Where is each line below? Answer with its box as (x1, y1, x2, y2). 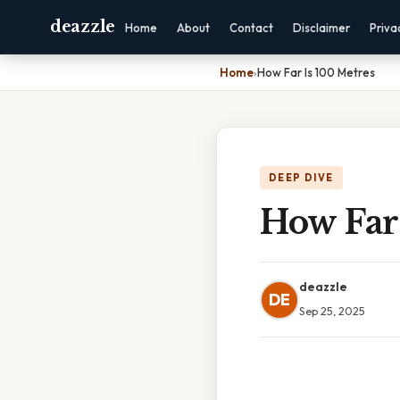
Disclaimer (292, 21, 350, 35)
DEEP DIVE (269, 171, 334, 184)
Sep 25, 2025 (299, 304, 365, 318)
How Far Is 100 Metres (257, 65, 375, 79)
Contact (229, 21, 273, 35)
